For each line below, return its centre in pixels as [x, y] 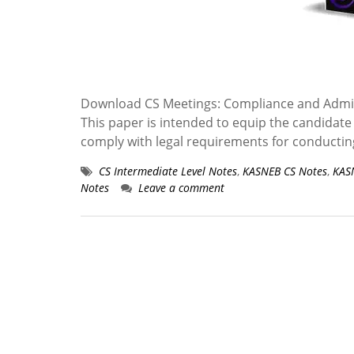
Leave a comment [181, 188]
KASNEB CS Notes [285, 171]
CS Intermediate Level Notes [168, 171]
